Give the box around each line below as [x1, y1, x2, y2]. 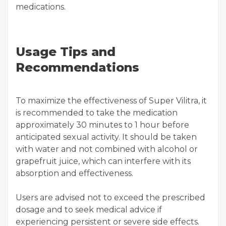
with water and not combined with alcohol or [16, 144, 198, 154]
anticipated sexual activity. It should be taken [16, 132, 197, 142]
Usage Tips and [16, 44, 116, 59]
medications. [16, 2, 66, 12]
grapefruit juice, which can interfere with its [16, 156, 191, 166]
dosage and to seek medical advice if [16, 205, 162, 214]
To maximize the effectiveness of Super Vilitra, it [16, 96, 207, 105]
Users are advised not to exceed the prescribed [16, 193, 205, 202]
